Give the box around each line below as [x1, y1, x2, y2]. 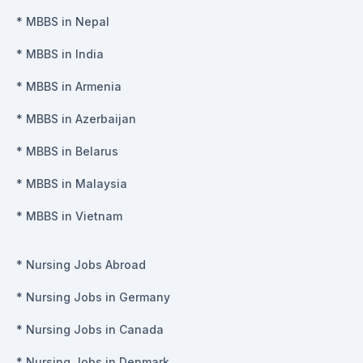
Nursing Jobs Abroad [26, 257, 146, 271]
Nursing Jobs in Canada [26, 322, 164, 336]
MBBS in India [26, 46, 104, 61]
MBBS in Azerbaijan [26, 111, 136, 126]
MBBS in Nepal [26, 14, 109, 28]
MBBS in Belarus [26, 143, 118, 158]
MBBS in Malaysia [26, 176, 127, 190]
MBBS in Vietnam [26, 208, 122, 223]
